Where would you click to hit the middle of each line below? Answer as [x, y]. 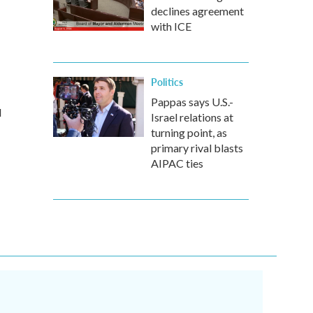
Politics [167, 82]
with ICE [171, 26]
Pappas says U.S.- [192, 102]
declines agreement [197, 11]
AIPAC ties [177, 163]
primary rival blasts [197, 148]
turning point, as [189, 132]
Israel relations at [192, 117]
